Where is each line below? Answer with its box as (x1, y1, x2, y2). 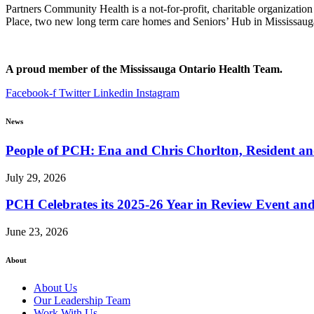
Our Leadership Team (34, 294, 130, 307)
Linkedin (93, 87, 133, 100)
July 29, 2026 (6, 171, 66, 184)
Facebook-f (6, 87, 56, 100)
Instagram (136, 87, 179, 100)
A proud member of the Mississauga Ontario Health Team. (6, 63, 282, 76)
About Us (34, 282, 77, 294)
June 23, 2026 (6, 226, 68, 238)
